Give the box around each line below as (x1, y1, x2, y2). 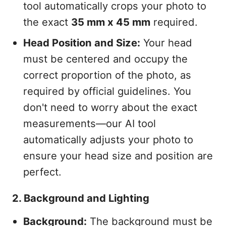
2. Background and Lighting (12, 191, 149, 204)
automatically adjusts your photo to (23, 133, 194, 146)
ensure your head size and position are (23, 149, 213, 162)
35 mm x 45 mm (71, 15, 151, 28)
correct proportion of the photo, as (23, 68, 192, 81)
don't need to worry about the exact (23, 100, 198, 114)
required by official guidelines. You (23, 84, 192, 97)
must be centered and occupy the (23, 52, 188, 65)
